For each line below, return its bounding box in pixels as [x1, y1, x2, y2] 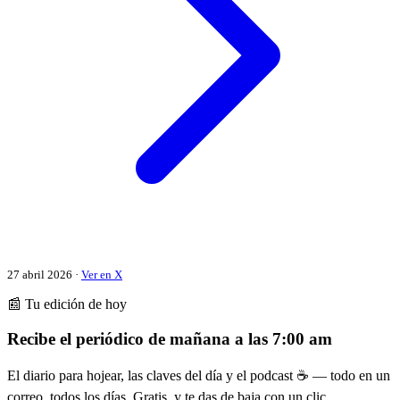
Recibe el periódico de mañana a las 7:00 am [7, 329, 332, 348]
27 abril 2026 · [7, 267, 81, 281]
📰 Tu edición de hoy [7, 296, 127, 312]
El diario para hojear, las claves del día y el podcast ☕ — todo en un [7, 368, 390, 384]
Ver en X [81, 267, 122, 281]
